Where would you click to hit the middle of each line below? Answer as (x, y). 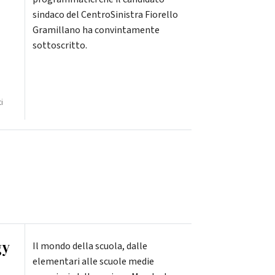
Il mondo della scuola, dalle (90, 246)
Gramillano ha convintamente (96, 30)
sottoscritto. (60, 45)
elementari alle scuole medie (93, 261)
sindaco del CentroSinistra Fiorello (105, 14)
